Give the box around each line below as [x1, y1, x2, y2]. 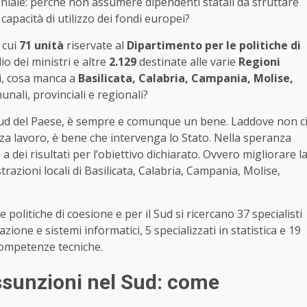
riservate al [66, 38, 127, 53]
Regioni [236, 54, 280, 70]
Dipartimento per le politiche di [127, 38, 301, 53]
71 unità [16, 38, 66, 53]
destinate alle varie [139, 54, 236, 70]
